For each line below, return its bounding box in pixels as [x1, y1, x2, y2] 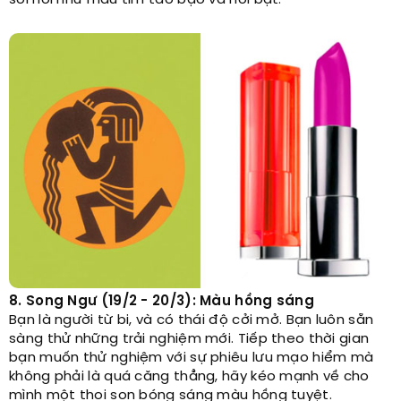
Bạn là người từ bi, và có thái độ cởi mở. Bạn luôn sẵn [9, 313, 374, 328]
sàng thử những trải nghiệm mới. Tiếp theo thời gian [9, 332, 370, 347]
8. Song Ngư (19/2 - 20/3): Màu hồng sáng [9, 294, 314, 310]
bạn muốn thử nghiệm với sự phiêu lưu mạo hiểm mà [9, 351, 374, 366]
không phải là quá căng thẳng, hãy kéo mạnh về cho [9, 370, 370, 385]
